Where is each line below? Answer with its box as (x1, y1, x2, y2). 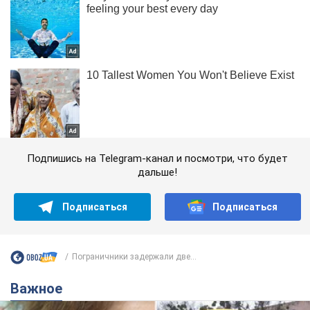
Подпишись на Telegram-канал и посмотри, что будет (27, 152, 288, 165)
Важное (19, 280, 62, 297)
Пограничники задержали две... (72, 252, 197, 262)
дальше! (138, 165, 177, 179)
